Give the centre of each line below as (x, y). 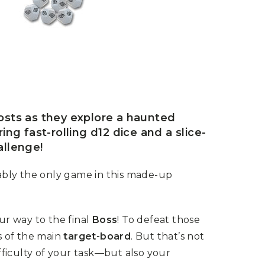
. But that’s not (168, 236)
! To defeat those (159, 219)
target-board (97, 236)
